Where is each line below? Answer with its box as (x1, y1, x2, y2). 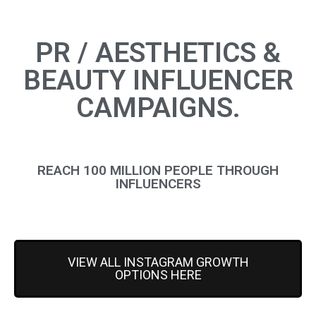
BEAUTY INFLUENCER (23, 64, 293, 97)
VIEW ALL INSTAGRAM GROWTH (67, 255, 249, 270)
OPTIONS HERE (114, 267, 202, 283)
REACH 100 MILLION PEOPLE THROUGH (37, 162, 279, 179)
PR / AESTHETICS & (35, 37, 281, 70)
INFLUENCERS (115, 176, 201, 193)
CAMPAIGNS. (75, 92, 241, 125)
